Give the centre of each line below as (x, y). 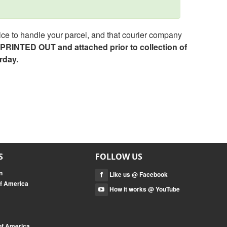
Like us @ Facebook (138, 174)
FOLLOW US (119, 157)
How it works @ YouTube (144, 189)
